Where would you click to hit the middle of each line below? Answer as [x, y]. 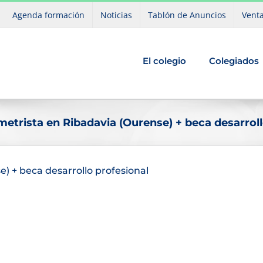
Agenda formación [48, 15]
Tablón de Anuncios [187, 15]
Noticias [116, 15]
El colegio [164, 60]
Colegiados [234, 60]
